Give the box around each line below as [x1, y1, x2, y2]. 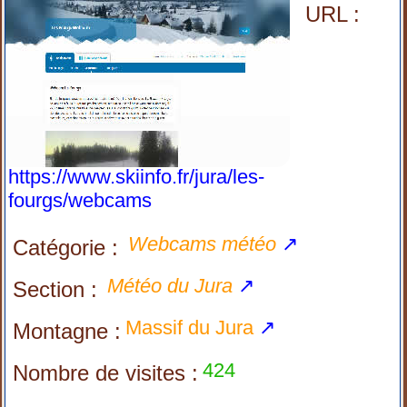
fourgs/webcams [8, 189, 153, 212]
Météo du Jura [107, 274, 233, 297]
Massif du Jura [125, 316, 254, 339]
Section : [13, 277, 98, 302]
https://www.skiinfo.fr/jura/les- [8, 165, 265, 188]
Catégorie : [13, 235, 119, 260]
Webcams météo [128, 233, 277, 255]
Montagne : [13, 319, 122, 343]
